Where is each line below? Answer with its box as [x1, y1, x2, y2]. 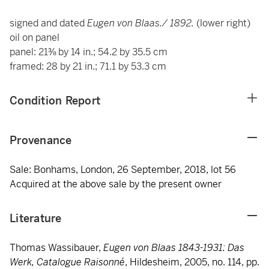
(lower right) [196, 17, 250, 29]
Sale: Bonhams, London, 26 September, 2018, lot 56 [10, 163, 236, 176]
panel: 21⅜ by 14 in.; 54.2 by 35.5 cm [10, 46, 168, 58]
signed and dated [10, 17, 87, 29]
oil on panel [10, 31, 59, 44]
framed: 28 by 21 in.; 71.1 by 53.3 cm [10, 60, 166, 73]
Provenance [10, 133, 72, 147]
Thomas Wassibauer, [10, 241, 103, 254]
